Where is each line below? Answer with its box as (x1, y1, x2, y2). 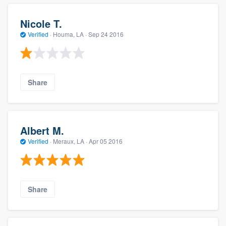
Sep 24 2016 (88, 30, 124, 39)
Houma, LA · (51, 30, 88, 39)
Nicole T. (20, 16, 62, 31)
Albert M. (20, 123, 64, 138)
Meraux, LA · (51, 137, 89, 146)
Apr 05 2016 (89, 137, 123, 146)
